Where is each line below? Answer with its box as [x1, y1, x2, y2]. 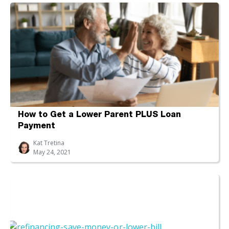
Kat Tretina [33, 138, 64, 147]
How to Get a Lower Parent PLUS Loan [18, 111, 181, 120]
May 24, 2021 [33, 147, 71, 156]
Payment [18, 122, 55, 131]
